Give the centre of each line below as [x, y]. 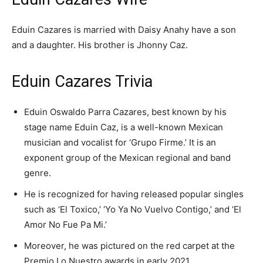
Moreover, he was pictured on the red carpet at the [129, 246]
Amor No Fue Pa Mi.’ [65, 225]
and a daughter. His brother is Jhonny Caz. [100, 45]
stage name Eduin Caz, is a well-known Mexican [124, 127]
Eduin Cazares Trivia [82, 82]
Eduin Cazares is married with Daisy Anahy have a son [124, 30]
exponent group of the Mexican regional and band [127, 158]
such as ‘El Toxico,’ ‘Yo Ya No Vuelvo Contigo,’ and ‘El [133, 210]
